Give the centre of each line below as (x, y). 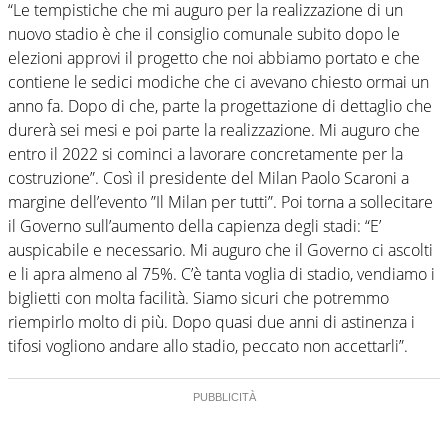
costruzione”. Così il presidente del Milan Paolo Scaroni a (208, 177)
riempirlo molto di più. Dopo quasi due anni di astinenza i (211, 321)
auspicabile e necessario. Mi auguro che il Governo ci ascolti (220, 249)
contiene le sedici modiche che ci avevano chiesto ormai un (218, 81)
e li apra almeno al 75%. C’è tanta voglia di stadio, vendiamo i (221, 273)
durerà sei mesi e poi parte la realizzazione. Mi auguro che (214, 129)
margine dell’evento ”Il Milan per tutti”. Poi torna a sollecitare (220, 201)
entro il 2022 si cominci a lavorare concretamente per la (205, 153)
